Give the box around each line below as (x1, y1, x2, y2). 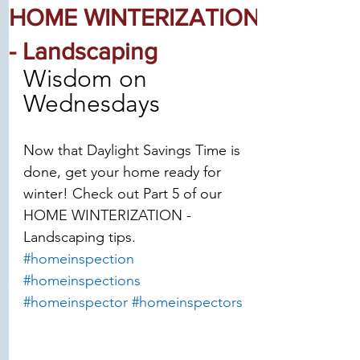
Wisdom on (23, 64, 153, 93)
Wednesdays (23, 89, 160, 118)
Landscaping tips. (23, 228, 136, 246)
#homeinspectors (132, 293, 243, 311)
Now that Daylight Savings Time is (23, 141, 244, 159)
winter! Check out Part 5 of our (23, 185, 226, 202)
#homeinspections (23, 272, 141, 289)
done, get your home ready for (23, 163, 225, 181)
